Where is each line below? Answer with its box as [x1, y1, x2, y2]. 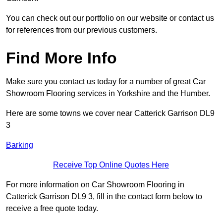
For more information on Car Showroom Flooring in [6, 180, 184, 189]
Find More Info [6, 49, 117, 67]
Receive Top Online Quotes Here [53, 161, 169, 169]
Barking [6, 141, 33, 150]
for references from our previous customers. [6, 26, 157, 35]
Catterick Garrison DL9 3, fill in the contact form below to [6, 192, 202, 201]
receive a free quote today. [6, 204, 98, 213]
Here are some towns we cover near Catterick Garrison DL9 [6, 109, 215, 118]
